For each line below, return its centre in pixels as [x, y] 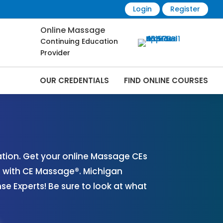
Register [185, 9]
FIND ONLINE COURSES [166, 81]
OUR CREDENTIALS [74, 81]
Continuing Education [79, 42]
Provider [55, 53]
